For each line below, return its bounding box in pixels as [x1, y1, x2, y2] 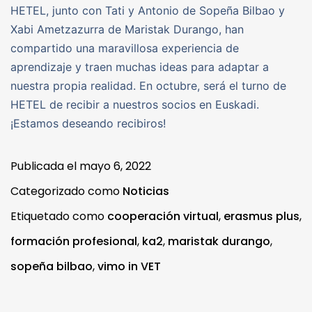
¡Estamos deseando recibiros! [10, 116, 166, 131]
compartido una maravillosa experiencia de [10, 41, 239, 56]
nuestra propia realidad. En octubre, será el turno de [10, 79, 286, 93]
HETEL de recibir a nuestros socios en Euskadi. [10, 97, 259, 112]
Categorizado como [10, 183, 123, 200]
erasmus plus [224, 208, 299, 225]
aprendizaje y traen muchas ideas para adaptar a [10, 60, 269, 75]
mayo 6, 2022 [79, 158, 151, 175]
